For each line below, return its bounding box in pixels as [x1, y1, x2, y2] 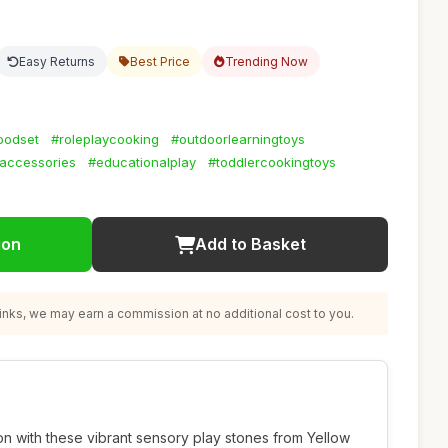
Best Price [130, 54, 190, 69]
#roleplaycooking [51, 131, 159, 147]
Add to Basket [194, 234, 306, 254]
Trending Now [225, 54, 308, 69]
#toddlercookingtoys [208, 154, 336, 170]
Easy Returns [19, 54, 95, 69]
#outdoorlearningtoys [171, 131, 305, 147]
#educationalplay [88, 154, 196, 170]
